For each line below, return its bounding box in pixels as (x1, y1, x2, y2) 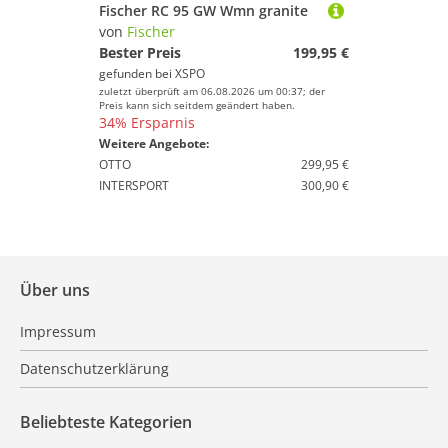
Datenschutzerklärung (20, 359, 169, 378)
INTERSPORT (99, 177, 169, 194)
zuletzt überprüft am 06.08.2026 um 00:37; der (99, 84, 325, 98)
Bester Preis (99, 43, 181, 62)
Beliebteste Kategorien (20, 411, 192, 433)
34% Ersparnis (99, 113, 195, 132)
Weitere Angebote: (99, 135, 209, 152)
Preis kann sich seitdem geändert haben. (99, 98, 295, 112)
